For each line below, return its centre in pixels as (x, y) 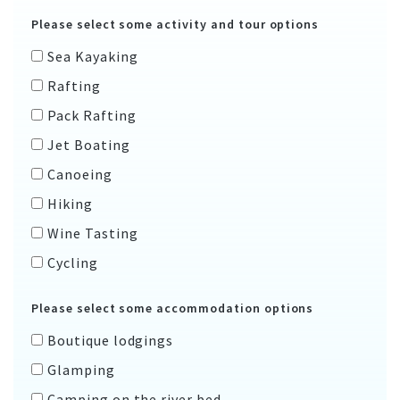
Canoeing (79, 174)
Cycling (72, 262)
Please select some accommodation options (173, 308)
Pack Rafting (92, 115)
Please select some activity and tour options (175, 24)
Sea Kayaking (92, 56)
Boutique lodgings (110, 340)
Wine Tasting (92, 233)
